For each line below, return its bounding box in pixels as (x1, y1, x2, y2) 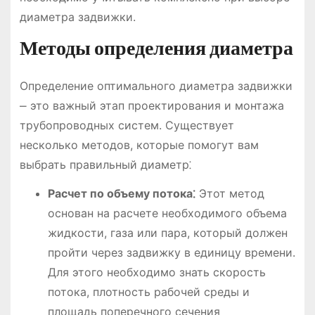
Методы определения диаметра (19, 36, 293, 60)
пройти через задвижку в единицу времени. (47, 245, 295, 259)
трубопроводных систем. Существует (19, 117, 234, 132)
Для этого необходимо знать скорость (47, 264, 266, 279)
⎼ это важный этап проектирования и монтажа (19, 98, 284, 112)
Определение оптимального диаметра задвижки (19, 78, 292, 93)
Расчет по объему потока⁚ (47, 186, 195, 200)
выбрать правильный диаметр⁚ (19, 157, 191, 172)
